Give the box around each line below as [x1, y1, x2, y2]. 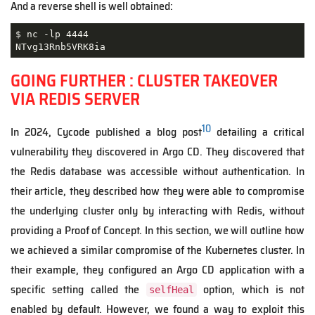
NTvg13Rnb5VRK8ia [15, 41, 105, 52]
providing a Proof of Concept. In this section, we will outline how [11, 221, 304, 240]
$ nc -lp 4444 [15, 28, 89, 39]
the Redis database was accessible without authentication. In [11, 162, 304, 181]
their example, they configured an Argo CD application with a [11, 261, 304, 279]
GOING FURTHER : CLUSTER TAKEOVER [11, 67, 278, 95]
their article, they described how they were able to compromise [11, 182, 304, 200]
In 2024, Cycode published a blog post [11, 123, 202, 141]
